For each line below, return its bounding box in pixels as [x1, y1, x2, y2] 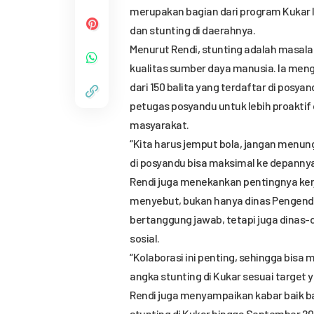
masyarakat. [130, 118, 189, 131]
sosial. [130, 231, 160, 245]
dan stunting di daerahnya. [130, 23, 255, 36]
